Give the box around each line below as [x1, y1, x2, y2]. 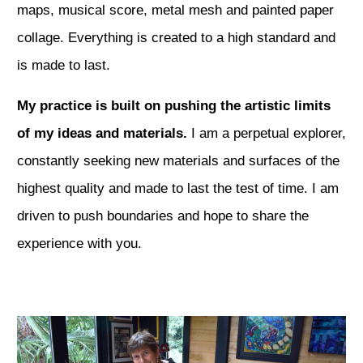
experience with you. [17, 235, 146, 251]
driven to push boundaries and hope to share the [17, 207, 309, 224]
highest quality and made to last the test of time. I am [17, 180, 339, 196]
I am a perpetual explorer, [187, 125, 346, 141]
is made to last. [17, 57, 110, 73]
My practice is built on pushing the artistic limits [17, 97, 331, 113]
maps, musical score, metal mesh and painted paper [17, 2, 334, 18]
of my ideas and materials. [17, 125, 187, 141]
